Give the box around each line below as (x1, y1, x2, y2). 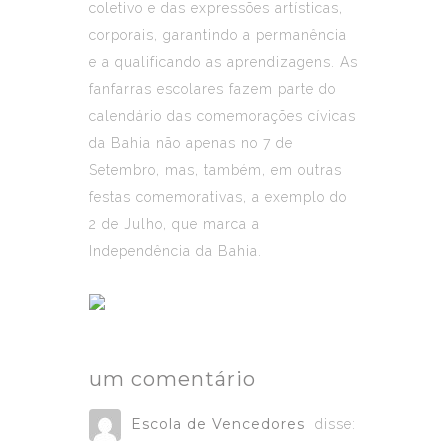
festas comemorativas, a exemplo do (89, 188, 347, 205)
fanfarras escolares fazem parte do (89, 80, 336, 97)
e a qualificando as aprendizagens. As (89, 53, 358, 70)
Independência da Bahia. (89, 242, 262, 259)
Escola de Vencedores (131, 414, 305, 433)
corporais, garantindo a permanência (89, 26, 347, 43)
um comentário (89, 366, 256, 391)
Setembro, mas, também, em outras (89, 161, 342, 178)
